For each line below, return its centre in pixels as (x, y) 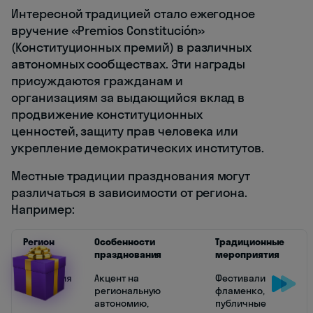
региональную (128, 291)
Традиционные (250, 242)
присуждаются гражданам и (97, 81)
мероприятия (247, 255)
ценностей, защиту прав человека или (125, 131)
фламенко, (240, 291)
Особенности (125, 242)
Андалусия (48, 278)
